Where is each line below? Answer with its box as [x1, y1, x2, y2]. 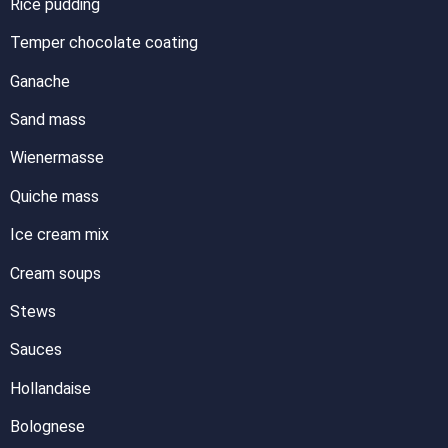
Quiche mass [10, 186, 99, 206]
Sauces [10, 340, 62, 360]
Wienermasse [10, 148, 104, 168]
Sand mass [10, 109, 86, 129]
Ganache [10, 71, 70, 91]
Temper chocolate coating [10, 33, 198, 53]
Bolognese [10, 417, 85, 437]
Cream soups [10, 263, 101, 283]
